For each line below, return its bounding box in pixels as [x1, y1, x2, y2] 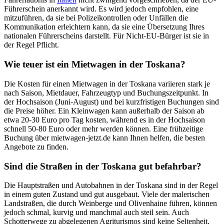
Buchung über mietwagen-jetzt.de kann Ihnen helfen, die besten [4, 133, 205, 142]
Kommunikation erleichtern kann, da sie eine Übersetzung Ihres [4, 22, 204, 31]
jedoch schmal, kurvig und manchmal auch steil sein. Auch [4, 208, 189, 217]
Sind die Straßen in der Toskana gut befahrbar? [4, 160, 201, 171]
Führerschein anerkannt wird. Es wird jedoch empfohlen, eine [4, 4, 198, 13]
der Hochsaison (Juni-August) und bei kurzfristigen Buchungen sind [4, 97, 219, 106]
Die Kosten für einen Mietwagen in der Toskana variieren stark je [4, 79, 210, 88]
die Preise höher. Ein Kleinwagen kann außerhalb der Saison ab [4, 106, 204, 115]
